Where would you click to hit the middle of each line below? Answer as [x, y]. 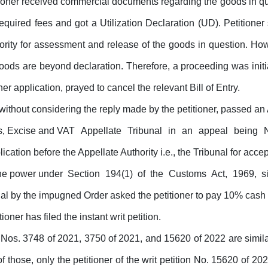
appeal [214, 131]
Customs [188, 174]
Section [85, 174]
